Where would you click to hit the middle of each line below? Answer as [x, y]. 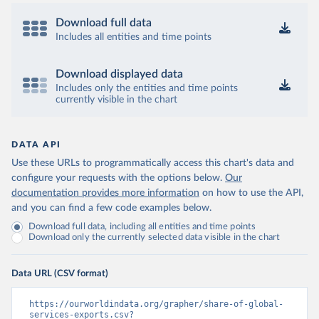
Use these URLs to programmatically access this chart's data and [153, 163]
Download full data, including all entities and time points [142, 227]
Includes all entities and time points [134, 37]
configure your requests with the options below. [117, 178]
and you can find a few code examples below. [111, 208]
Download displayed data [119, 74]
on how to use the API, [253, 193]
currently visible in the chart [116, 100]
